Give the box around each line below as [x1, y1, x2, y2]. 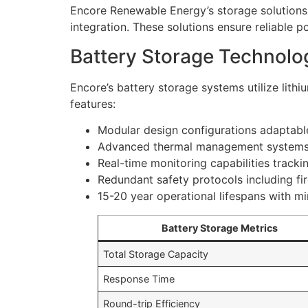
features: [70, 96, 115, 111]
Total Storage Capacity [103, 248, 209, 261]
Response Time [103, 273, 175, 285]
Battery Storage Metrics [161, 222, 278, 234]
